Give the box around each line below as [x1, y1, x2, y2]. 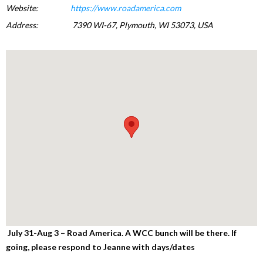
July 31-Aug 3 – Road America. [6, 228, 123, 238]
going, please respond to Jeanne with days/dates [6, 242, 195, 252]
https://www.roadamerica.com [70, 3, 181, 13]
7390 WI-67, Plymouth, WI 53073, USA [72, 20, 213, 30]
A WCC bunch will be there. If [125, 228, 237, 238]
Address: [6, 20, 38, 30]
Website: [6, 3, 38, 13]
